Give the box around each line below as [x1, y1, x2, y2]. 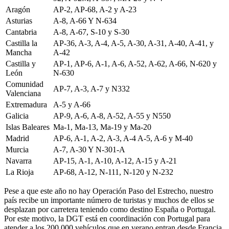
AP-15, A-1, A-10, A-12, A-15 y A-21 [53, 156, 177, 165]
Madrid [6, 133, 29, 143]
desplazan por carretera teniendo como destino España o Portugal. [4, 204, 216, 214]
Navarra [6, 156, 32, 165]
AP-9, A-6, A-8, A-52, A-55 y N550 [53, 111, 171, 120]
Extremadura [6, 100, 47, 109]
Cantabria [6, 27, 37, 36]
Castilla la [6, 38, 37, 48]
